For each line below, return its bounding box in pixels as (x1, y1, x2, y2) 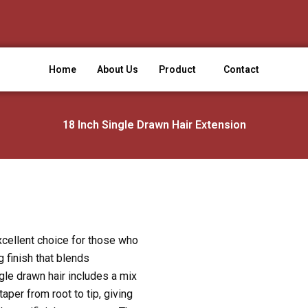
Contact (223, 64, 259, 75)
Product (159, 64, 196, 75)
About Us (97, 64, 138, 75)
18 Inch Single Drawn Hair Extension (62, 118, 246, 131)
